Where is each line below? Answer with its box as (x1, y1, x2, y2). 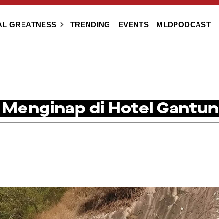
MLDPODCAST (156, 21, 211, 29)
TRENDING (70, 21, 110, 29)
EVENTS (118, 21, 149, 29)
